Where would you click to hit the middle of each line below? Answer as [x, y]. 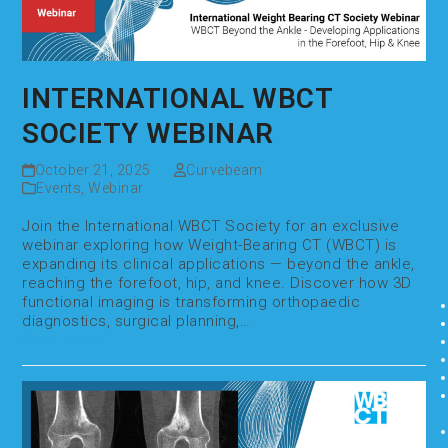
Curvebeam [224, 169]
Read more [62, 339]
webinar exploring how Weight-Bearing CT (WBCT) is [209, 244]
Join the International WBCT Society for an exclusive [211, 225]
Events [59, 187]
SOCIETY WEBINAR [148, 133]
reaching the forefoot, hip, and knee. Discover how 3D [217, 282]
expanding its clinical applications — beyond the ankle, [218, 263]
